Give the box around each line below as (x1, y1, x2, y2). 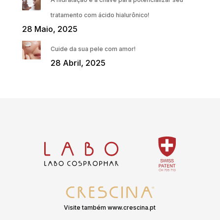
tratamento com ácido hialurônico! (50, 11, 149, 19)
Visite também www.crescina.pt (64, 204, 156, 212)
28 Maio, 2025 (22, 24, 78, 34)
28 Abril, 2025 (50, 58, 106, 68)
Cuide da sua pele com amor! (50, 45, 136, 53)
